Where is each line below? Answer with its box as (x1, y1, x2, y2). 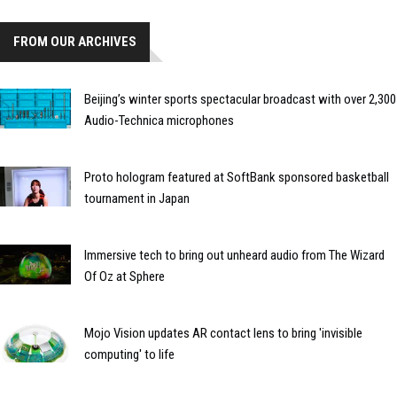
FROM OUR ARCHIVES (13, 34, 136, 51)
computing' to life (84, 346, 175, 363)
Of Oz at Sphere (84, 269, 165, 285)
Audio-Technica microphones (84, 113, 234, 129)
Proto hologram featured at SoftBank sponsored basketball (84, 169, 389, 186)
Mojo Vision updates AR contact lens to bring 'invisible (84, 325, 362, 342)
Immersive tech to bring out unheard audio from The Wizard (84, 247, 385, 264)
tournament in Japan (84, 191, 190, 207)
